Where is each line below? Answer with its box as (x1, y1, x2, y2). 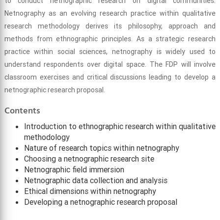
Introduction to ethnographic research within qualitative (24, 121, 216, 132)
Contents (4, 104, 40, 118)
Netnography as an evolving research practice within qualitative (4, 9, 216, 18)
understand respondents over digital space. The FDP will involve (4, 60, 216, 69)
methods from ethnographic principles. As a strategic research (4, 34, 216, 44)
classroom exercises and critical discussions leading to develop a (4, 73, 216, 82)
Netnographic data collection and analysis (24, 175, 167, 186)
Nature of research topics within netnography (24, 143, 179, 153)
